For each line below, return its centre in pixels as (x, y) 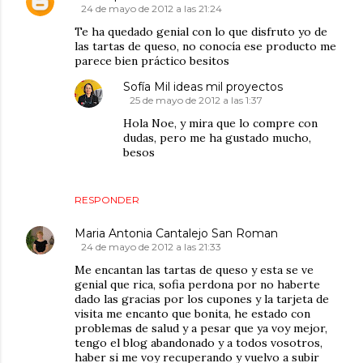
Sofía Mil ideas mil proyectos (203, 86)
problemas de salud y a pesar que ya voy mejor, (201, 328)
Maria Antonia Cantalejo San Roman (176, 233)
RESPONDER (107, 199)
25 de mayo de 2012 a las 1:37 (196, 100)
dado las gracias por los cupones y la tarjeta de (202, 299)
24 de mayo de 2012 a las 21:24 (152, 8)
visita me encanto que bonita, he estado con (192, 313)
